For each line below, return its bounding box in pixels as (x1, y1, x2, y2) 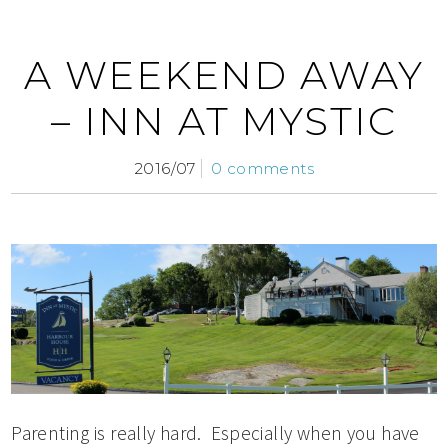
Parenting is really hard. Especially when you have (11, 420, 420, 445)
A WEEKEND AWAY (24, 52, 424, 100)
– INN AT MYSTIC (51, 98, 397, 146)
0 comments (211, 159, 314, 179)
